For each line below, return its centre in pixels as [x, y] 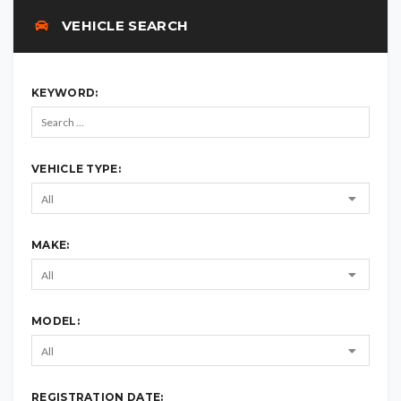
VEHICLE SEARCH [123, 26]
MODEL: [55, 321]
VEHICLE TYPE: [76, 169]
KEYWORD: [65, 93]
